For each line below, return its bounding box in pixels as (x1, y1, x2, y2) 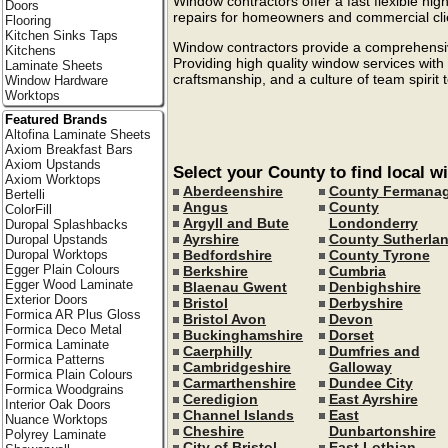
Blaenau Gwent (183, 278, 288, 295)
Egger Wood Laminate (4, 277, 133, 293)
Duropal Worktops (4, 247, 108, 263)
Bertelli (4, 187, 45, 203)
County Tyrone (328, 246, 430, 263)
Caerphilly (183, 342, 253, 359)
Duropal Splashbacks (4, 217, 128, 233)
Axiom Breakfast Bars (4, 142, 133, 158)
